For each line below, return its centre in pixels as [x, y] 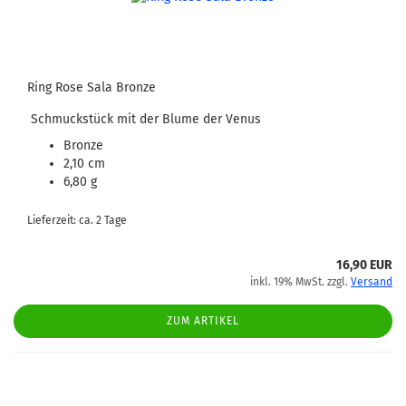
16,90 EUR [364, 265]
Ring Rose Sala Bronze [92, 87]
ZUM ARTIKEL [203, 321]
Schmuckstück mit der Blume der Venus [144, 119]
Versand [372, 282]
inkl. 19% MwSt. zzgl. [300, 282]
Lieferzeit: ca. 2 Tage [77, 220]
